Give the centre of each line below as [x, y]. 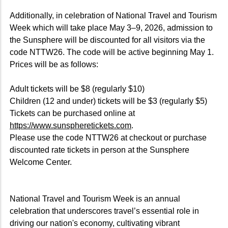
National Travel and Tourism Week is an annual [95, 198]
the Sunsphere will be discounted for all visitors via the [107, 40]
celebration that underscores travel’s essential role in [104, 211]
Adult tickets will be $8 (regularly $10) [77, 89]
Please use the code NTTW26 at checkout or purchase [108, 137]
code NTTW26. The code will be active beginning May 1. [112, 52]
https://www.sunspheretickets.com [70, 125]
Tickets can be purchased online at [72, 113]
